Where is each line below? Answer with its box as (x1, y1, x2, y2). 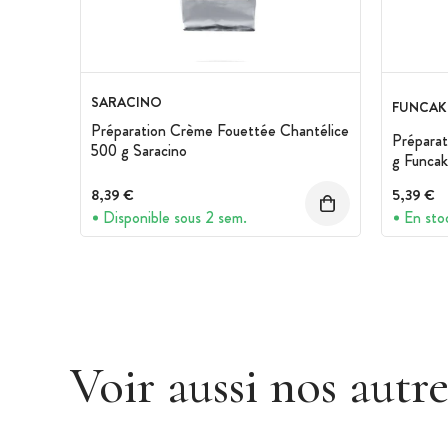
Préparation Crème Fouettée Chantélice (91, 119, 349, 143)
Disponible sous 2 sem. (103, 206, 247, 230)
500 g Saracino (91, 139, 187, 163)
